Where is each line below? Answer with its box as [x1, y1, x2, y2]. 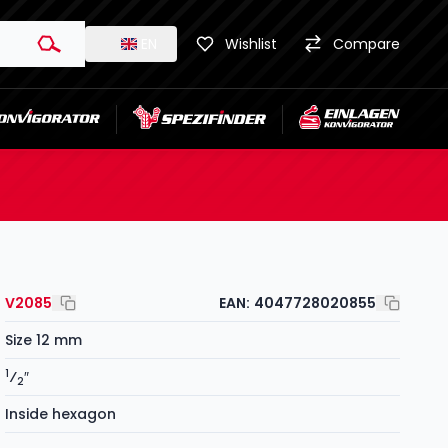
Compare [333, 34, 400, 54]
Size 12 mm [5, 330, 83, 350]
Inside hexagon [5, 404, 117, 424]
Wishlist [225, 34, 277, 54]
